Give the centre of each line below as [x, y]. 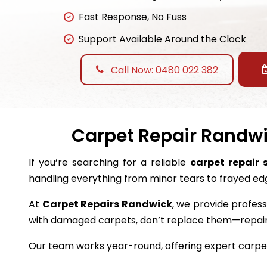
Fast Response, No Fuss [133, 17]
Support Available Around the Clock [162, 39]
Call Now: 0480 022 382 [163, 70]
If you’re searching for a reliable [109, 163]
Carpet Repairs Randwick [107, 204]
